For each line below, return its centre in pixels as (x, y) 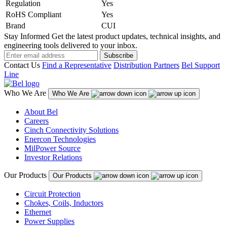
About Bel (41, 111)
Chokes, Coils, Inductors (64, 203)
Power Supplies (49, 221)
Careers (36, 121)
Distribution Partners (146, 65)
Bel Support (201, 65)
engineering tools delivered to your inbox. (71, 45)
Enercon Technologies (60, 139)
